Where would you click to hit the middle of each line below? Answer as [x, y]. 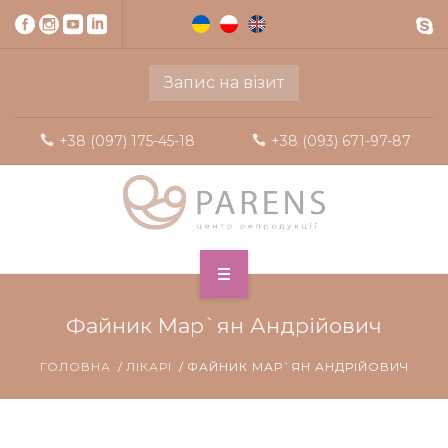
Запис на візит [224, 82]
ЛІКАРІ [148, 366]
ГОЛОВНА [75, 366]
